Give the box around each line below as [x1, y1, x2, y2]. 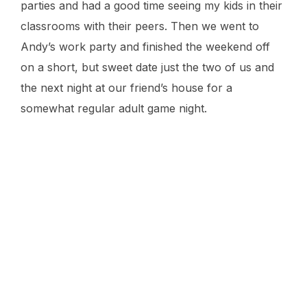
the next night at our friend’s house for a [21, 80, 232, 95]
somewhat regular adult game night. [21, 101, 207, 115]
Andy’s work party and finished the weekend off [21, 39, 270, 53]
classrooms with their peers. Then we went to [21, 19, 259, 33]
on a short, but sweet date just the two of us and [21, 60, 274, 74]
